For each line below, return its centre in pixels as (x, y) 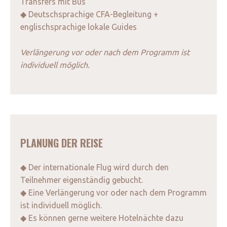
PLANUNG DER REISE (62, 143)
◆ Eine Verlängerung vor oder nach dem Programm (113, 193)
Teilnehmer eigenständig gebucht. (82, 180)
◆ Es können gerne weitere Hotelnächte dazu (102, 218)
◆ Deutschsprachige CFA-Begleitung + (89, 14)
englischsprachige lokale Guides (79, 27)
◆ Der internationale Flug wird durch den (94, 167)
